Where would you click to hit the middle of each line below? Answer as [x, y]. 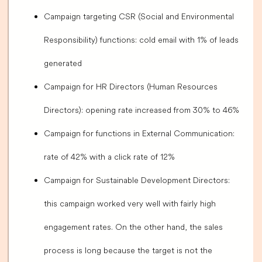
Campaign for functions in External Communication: [139, 134]
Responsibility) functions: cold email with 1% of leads [141, 40]
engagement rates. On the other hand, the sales [133, 227]
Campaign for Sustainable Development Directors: [137, 180]
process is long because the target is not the [128, 251]
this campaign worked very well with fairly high [130, 204]
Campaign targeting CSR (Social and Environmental [139, 17]
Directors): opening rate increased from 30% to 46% [142, 110]
